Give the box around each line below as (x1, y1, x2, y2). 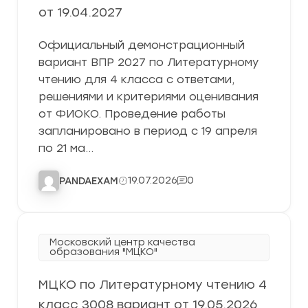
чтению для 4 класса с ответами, (38, 73, 234, 86)
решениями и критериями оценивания (38, 90, 258, 103)
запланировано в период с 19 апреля (38, 124, 257, 137)
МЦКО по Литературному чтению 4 (38, 277, 267, 292)
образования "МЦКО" (49, 246, 157, 258)
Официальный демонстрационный (38, 38, 245, 52)
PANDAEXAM (59, 175, 118, 187)
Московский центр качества (49, 236, 195, 248)
